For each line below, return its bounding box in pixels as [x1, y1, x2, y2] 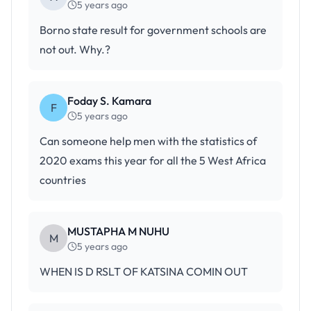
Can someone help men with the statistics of [40, 134, 257, 148]
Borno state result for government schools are [40, 23, 267, 37]
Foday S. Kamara [67, 94, 151, 108]
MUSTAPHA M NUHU [67, 224, 169, 238]
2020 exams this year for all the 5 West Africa [40, 153, 266, 167]
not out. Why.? [40, 42, 110, 56]
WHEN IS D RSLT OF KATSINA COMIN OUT [40, 264, 248, 278]
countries [40, 173, 86, 187]
